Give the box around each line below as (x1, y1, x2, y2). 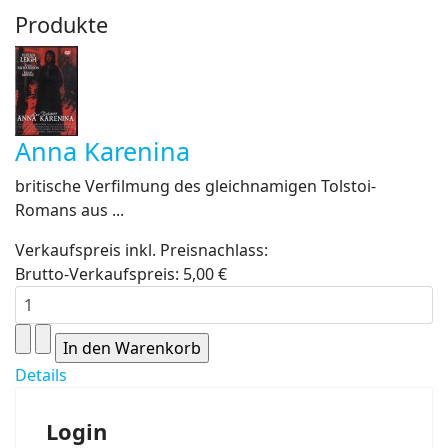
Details (15, 364, 67, 386)
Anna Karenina (15, 134, 190, 168)
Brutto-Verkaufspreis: (15, 263, 183, 285)
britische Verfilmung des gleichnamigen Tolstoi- (15, 175, 376, 197)
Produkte (15, 10, 108, 39)
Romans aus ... (15, 199, 124, 221)
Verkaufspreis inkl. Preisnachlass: (15, 239, 268, 261)
